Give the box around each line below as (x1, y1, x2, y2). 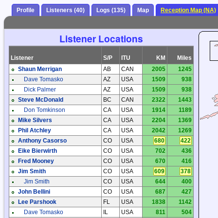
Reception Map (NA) (161, 7, 216, 14)
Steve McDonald (18, 96, 63, 104)
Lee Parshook (18, 199, 56, 206)
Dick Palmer (24, 86, 56, 93)
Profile (17, 7, 35, 14)
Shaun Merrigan (18, 66, 62, 73)
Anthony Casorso (18, 137, 67, 145)
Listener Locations (59, 32, 143, 46)
